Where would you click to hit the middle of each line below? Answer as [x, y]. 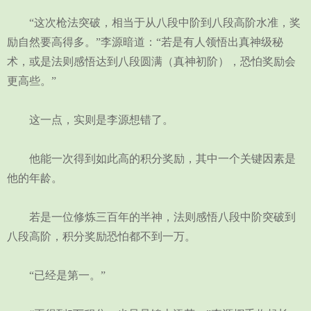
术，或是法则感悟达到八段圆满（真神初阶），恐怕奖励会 [151, 61]
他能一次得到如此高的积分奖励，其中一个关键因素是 [151, 159]
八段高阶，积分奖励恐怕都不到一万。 [101, 236]
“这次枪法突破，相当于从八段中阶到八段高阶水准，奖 [154, 23]
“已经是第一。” [56, 275]
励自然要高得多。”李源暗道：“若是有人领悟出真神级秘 [145, 42]
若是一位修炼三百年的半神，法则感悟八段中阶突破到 [151, 217]
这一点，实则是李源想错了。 [90, 120]
